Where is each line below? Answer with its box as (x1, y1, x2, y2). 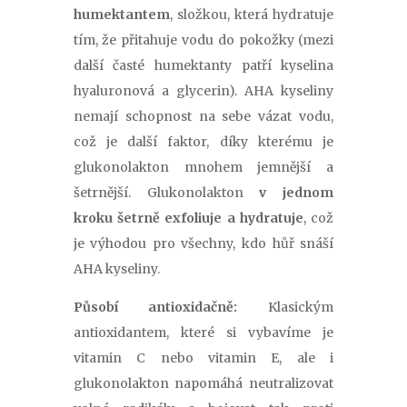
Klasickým (237, 299, 334, 316)
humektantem (73, 6, 170, 24)
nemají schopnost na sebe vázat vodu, (73, 108, 334, 125)
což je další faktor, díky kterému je (73, 134, 334, 151)
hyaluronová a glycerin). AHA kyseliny (73, 83, 334, 100)
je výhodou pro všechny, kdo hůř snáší (73, 235, 334, 253)
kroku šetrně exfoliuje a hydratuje (73, 210, 304, 227)
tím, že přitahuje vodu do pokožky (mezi (73, 32, 334, 49)
